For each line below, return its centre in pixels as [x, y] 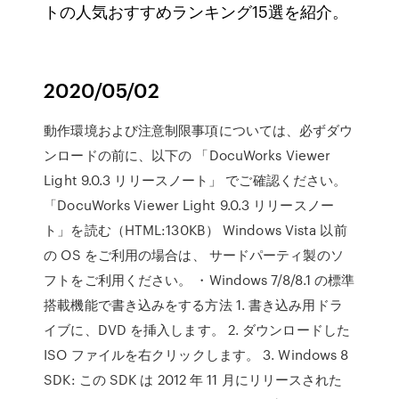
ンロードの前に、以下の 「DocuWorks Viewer [187, 155]
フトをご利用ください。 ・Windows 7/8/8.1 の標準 [199, 280]
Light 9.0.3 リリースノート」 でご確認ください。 [195, 180]
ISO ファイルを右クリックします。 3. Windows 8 [196, 354]
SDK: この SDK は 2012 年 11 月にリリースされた [193, 379]
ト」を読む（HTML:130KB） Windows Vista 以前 [195, 230]
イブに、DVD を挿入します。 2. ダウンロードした [197, 330]
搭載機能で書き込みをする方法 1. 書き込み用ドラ [193, 305]
